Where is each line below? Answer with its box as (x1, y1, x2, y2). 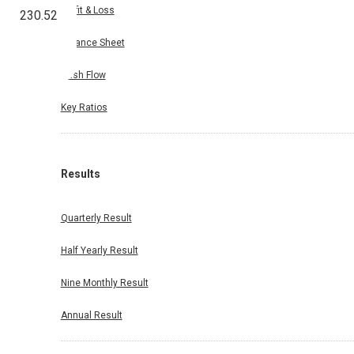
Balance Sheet (60, 37, 125, 49)
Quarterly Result (60, 213, 132, 224)
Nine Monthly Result (60, 277, 149, 289)
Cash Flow (60, 70, 106, 81)
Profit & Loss (60, 5, 115, 17)
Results (60, 168, 100, 181)
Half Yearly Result (60, 245, 138, 257)
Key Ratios (60, 102, 107, 114)
